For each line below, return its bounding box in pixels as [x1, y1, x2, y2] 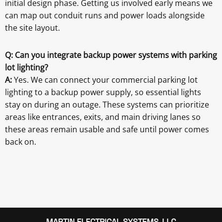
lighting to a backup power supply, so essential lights [5, 87, 201, 98]
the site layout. [5, 22, 60, 34]
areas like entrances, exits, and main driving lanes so [5, 111, 201, 123]
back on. [5, 136, 36, 148]
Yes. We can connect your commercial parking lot [14, 74, 198, 86]
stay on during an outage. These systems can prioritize [5, 99, 209, 111]
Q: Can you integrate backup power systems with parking [5, 50, 217, 61]
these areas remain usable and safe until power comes [5, 124, 209, 135]
